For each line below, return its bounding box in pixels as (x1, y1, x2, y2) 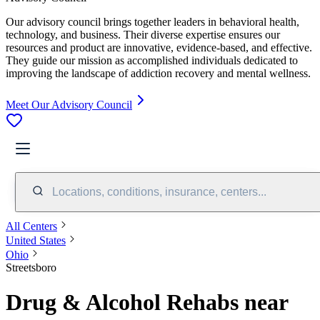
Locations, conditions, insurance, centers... (52, 185, 266, 198)
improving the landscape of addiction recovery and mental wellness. (6, 66, 311, 79)
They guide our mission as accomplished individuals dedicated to (6, 54, 298, 66)
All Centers (6, 219, 57, 232)
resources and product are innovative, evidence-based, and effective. (6, 41, 312, 54)
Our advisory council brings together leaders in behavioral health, (6, 15, 299, 28)
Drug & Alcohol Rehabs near (6, 289, 288, 316)
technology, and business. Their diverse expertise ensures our (6, 28, 280, 41)
